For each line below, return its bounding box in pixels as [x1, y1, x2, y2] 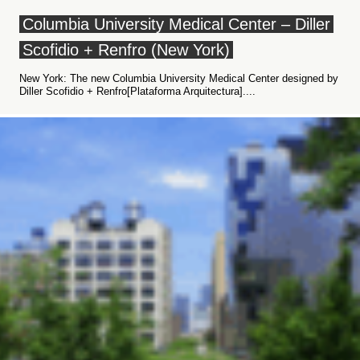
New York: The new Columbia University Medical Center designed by [19, 72, 338, 84]
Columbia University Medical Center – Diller [22, 15, 330, 33]
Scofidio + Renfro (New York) [22, 41, 230, 59]
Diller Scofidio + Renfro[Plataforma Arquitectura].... [19, 85, 256, 97]
